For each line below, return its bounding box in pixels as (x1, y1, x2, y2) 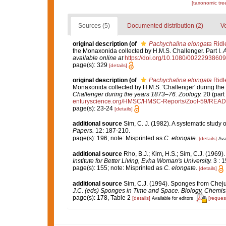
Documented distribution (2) (127, 22, 203, 29)
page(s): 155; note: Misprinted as (72, 164, 164, 172)
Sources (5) (78, 22, 110, 29)
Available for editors (151, 196, 193, 201)
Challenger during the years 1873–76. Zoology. (72, 90, 202, 98)
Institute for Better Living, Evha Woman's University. (72, 157, 212, 165)
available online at (72, 54, 123, 62)
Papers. (72, 127, 94, 135)
